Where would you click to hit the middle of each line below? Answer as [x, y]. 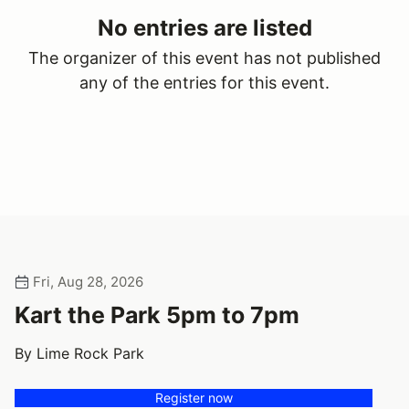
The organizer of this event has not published [204, 58]
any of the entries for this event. [204, 83]
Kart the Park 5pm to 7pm [157, 315]
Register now [194, 398]
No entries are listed [204, 28]
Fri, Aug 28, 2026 [86, 282]
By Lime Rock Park [79, 353]
